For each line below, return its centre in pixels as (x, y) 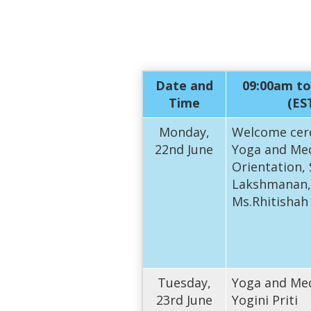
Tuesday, (184, 282)
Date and (184, 85)
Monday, (184, 132)
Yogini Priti (264, 300)
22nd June (184, 149)
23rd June (184, 300)
